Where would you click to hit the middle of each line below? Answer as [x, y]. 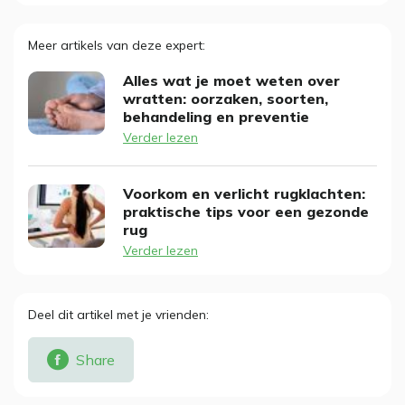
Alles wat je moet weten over [231, 80]
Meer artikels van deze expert [115, 45]
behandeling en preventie [216, 117]
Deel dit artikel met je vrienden [117, 315]
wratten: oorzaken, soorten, [226, 99]
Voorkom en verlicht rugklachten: [244, 193]
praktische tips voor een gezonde [246, 212]
